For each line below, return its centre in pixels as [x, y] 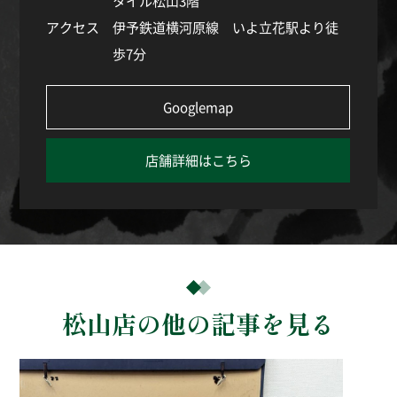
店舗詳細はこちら [198, 160]
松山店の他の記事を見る [198, 323]
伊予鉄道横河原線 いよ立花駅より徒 [226, 27]
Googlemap [198, 106]
